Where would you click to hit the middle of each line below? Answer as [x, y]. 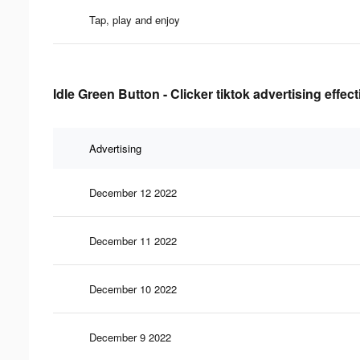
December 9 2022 [130, 337]
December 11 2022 [133, 240]
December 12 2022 [133, 192]
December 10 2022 [133, 288]
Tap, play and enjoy [135, 19]
